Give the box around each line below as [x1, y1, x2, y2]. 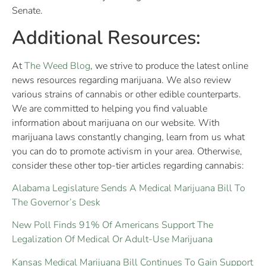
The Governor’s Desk [12, 195, 100, 209]
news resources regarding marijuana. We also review [12, 73, 231, 87]
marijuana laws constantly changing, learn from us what [12, 130, 245, 144]
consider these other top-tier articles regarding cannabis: [12, 159, 244, 172]
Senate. [12, 4, 43, 18]
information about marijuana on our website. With [12, 116, 220, 129]
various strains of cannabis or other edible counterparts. [12, 87, 241, 101]
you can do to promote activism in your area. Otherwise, [12, 144, 242, 158]
